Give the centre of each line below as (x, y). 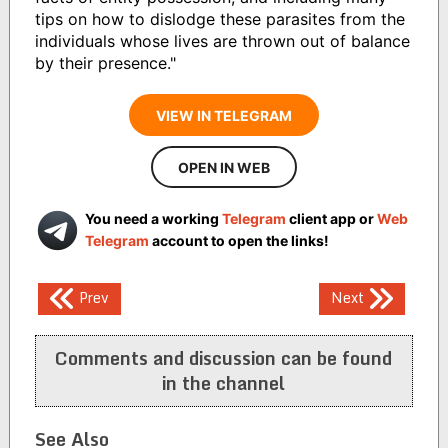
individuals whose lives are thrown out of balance (222, 41)
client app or (331, 219)
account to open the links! (238, 241)
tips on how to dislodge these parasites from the (219, 19)
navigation (101, 332)
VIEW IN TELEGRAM (223, 116)
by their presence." (105, 63)
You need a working (153, 219)
